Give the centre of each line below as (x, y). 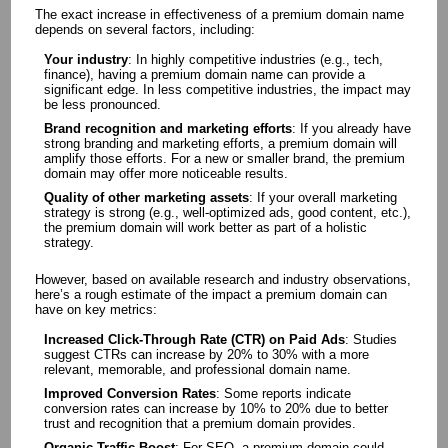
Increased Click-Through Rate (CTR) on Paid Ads (194, 339)
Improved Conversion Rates (129, 393)
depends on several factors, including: (144, 29)
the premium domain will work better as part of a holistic (205, 227)
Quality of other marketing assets (146, 197)
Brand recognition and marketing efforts (167, 128)
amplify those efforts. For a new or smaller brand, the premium (224, 158)
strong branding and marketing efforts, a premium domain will (220, 143)
